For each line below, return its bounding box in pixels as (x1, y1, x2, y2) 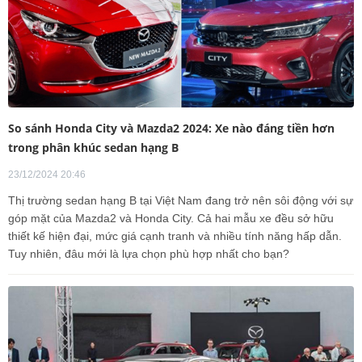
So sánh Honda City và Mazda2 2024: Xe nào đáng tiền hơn (8, 120, 335, 137)
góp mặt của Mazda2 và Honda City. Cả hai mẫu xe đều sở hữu (8, 212, 334, 225)
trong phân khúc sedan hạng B (8, 140, 179, 156)
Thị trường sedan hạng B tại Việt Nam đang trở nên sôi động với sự (8, 194, 353, 208)
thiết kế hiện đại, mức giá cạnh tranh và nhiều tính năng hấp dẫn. (8, 229, 342, 243)
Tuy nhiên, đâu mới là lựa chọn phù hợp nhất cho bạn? (8, 247, 289, 261)
